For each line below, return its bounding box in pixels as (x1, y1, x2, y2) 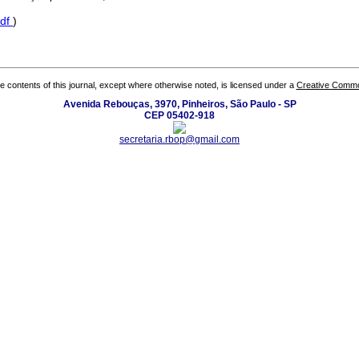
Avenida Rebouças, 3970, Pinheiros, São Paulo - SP (63, 98, 296, 110)
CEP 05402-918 (144, 109, 215, 121)
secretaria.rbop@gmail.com (119, 133, 240, 145)
